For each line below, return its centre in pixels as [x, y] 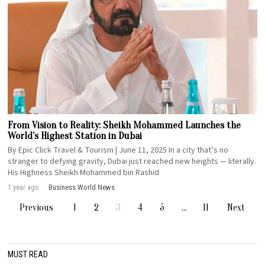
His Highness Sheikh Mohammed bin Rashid [84, 173]
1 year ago [24, 188]
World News [96, 188]
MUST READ [28, 255]
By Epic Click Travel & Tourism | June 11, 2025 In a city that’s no [118, 151]
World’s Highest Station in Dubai [75, 136]
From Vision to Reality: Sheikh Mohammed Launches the [125, 125]
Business [62, 188]
